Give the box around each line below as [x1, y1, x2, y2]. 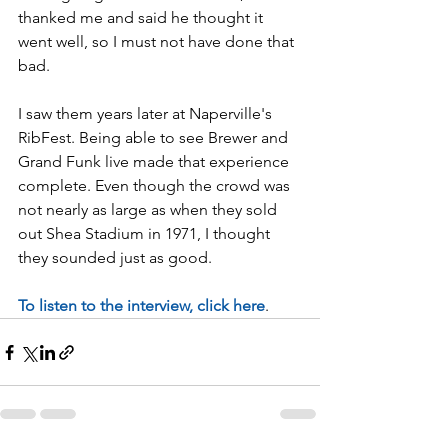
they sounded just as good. [18, 248, 216, 267]
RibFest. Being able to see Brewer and [18, 128, 292, 147]
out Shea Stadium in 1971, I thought [18, 224, 274, 243]
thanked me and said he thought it [18, 8, 267, 27]
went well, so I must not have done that [18, 32, 298, 51]
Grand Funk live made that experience [18, 152, 293, 171]
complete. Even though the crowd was [18, 176, 294, 195]
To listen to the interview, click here [18, 296, 265, 315]
